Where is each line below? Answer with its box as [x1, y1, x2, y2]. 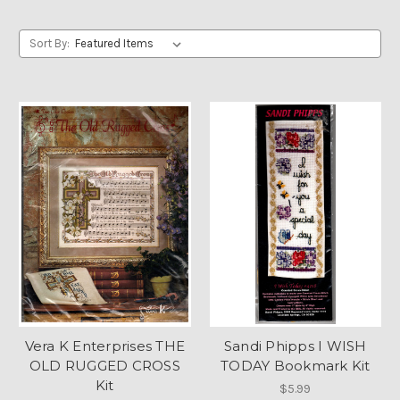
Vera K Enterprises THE [24, 337, 185, 354]
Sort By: [29, 37, 70, 50]
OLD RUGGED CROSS [29, 356, 180, 374]
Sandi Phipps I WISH [223, 337, 367, 354]
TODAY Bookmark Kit [221, 356, 371, 374]
